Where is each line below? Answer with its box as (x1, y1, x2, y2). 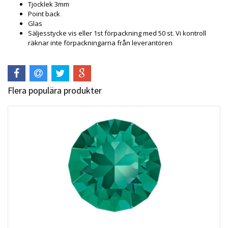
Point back (28, 9, 60, 19)
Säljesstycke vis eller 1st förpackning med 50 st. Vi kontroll (28, 28, 206, 38)
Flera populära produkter (8, 84, 102, 96)
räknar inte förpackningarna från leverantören (28, 38, 173, 48)
